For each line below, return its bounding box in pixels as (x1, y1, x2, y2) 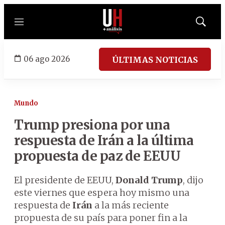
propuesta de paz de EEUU (14, 148, 180, 164)
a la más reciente (92, 199, 169, 211)
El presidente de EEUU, (14, 174, 116, 186)
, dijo (183, 174, 203, 186)
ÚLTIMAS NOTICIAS (112, 54, 198, 65)
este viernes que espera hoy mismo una (14, 187, 189, 198)
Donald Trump (116, 174, 183, 186)
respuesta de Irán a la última (14, 132, 194, 149)
